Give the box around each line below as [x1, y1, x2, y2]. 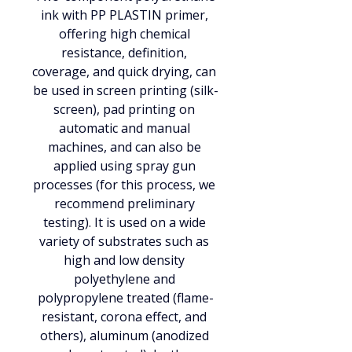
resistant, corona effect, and [42, 308, 210, 325]
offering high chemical [58, 25, 193, 42]
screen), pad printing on [53, 101, 198, 118]
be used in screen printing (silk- [33, 82, 218, 99]
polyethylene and [73, 270, 178, 288]
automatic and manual [58, 119, 193, 137]
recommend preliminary [53, 195, 198, 212]
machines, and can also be [47, 138, 204, 156]
